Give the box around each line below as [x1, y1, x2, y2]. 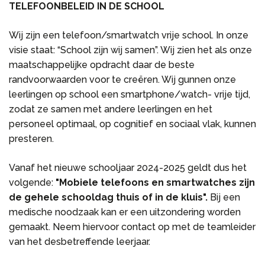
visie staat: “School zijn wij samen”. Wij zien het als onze [9, 44, 252, 56]
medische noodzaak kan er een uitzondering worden [9, 206, 241, 218]
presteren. [9, 133, 54, 144]
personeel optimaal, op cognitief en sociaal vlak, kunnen [9, 118, 256, 130]
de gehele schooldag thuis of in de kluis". [9, 192, 210, 203]
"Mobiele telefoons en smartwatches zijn [56, 177, 255, 188]
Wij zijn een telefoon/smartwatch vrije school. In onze [9, 30, 248, 41]
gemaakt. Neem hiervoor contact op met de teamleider [9, 221, 256, 232]
